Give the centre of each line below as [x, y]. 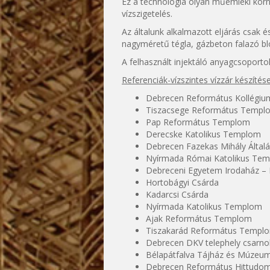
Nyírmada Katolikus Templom [204, 206]
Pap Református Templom [198, 122]
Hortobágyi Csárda [182, 182]
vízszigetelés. [147, 14]
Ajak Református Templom [199, 218]
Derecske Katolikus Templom [203, 134]
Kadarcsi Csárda [177, 194]
